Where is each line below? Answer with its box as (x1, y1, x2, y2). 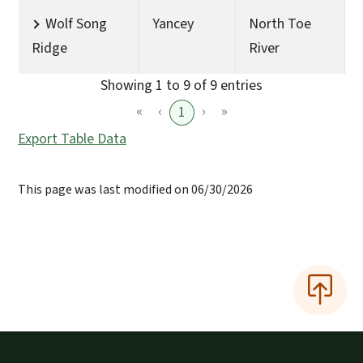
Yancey (152, 13, 194, 34)
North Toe (249, 13, 311, 34)
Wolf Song (45, 13, 107, 34)
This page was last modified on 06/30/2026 (18, 180, 253, 199)
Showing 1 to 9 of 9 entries (100, 75, 263, 96)
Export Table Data (18, 128, 126, 149)
